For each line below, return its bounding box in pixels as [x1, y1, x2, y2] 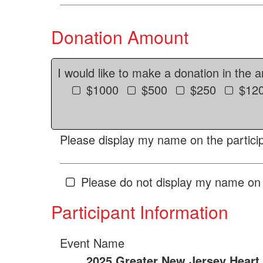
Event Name [60, 234, 124, 251]
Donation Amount [51, 24, 188, 49]
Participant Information [51, 199, 228, 224]
